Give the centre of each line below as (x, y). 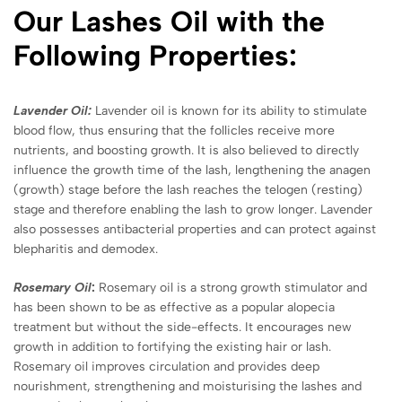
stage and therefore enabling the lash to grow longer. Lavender (193, 209)
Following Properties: (155, 55)
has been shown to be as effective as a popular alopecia (174, 307)
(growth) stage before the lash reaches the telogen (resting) (188, 189)
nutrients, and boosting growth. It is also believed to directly (186, 150)
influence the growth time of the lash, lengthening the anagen (192, 170)
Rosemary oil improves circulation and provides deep (166, 366)
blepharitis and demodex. (86, 249)
